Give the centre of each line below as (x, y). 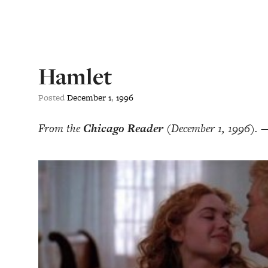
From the (61, 128)
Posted (53, 97)
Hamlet (75, 77)
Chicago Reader (123, 128)
